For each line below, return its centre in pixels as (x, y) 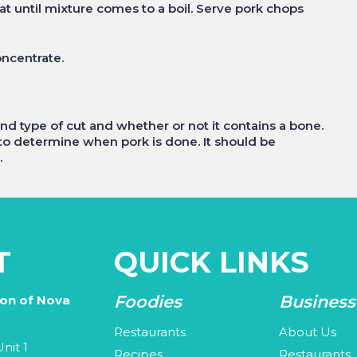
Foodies (147, 302)
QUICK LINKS (211, 262)
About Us (308, 332)
